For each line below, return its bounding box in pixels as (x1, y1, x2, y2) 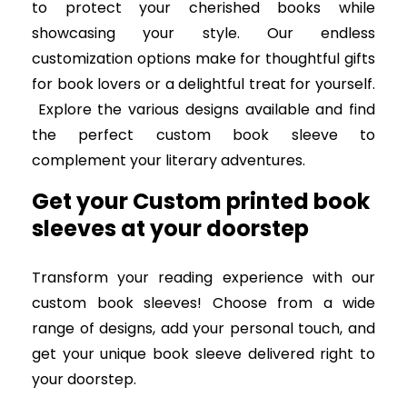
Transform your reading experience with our (32, 267, 375, 289)
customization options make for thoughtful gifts (32, 48, 375, 70)
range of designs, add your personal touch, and (32, 318, 375, 340)
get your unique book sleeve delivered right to (32, 343, 375, 365)
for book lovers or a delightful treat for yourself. (32, 74, 375, 95)
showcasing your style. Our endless (32, 23, 375, 45)
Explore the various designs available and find (32, 99, 375, 121)
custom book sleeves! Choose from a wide (32, 293, 375, 314)
